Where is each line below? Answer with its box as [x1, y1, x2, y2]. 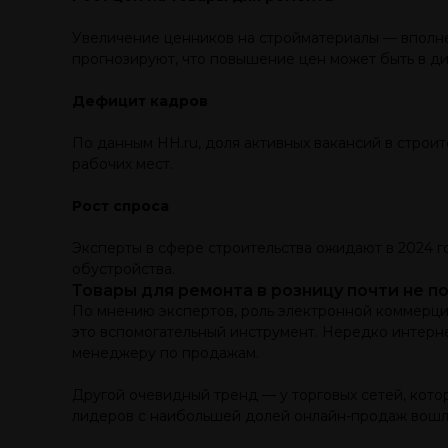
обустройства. [72, 260, 175, 278]
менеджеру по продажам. [72, 344, 259, 362]
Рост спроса [72, 197, 169, 215]
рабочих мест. [72, 155, 173, 173]
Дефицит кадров [72, 92, 208, 110]
